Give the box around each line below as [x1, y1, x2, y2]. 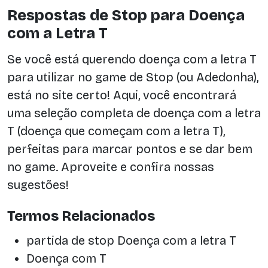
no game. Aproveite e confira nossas [7, 159, 214, 174]
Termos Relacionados [7, 208, 155, 225]
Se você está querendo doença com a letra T [7, 51, 257, 66]
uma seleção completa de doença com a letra [7, 105, 261, 120]
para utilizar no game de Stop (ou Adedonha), [7, 69, 258, 84]
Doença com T [26, 251, 106, 266]
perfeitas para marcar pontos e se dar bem [7, 141, 252, 156]
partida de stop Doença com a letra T [26, 233, 236, 248]
